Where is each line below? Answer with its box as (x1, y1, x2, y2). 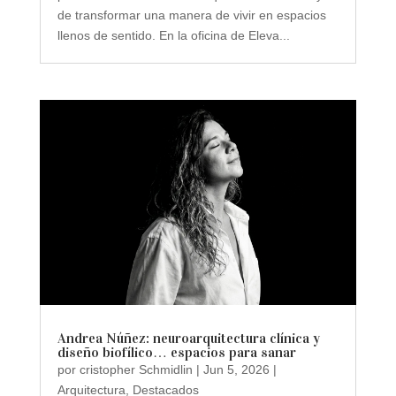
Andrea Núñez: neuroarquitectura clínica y (57, 329, 320, 346)
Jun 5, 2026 (202, 362, 270, 377)
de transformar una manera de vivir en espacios (57, 7, 326, 22)
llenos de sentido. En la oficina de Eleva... (57, 27, 290, 42)
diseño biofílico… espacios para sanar (57, 343, 296, 361)
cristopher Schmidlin (79, 362, 193, 377)
